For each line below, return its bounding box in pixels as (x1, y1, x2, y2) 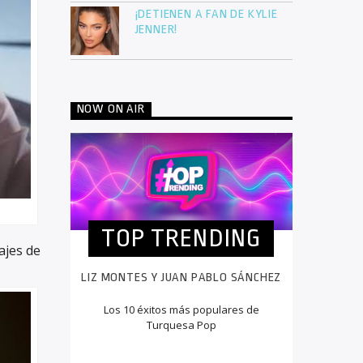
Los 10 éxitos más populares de (103, 302, 259, 318)
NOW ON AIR (76, 102, 145, 117)
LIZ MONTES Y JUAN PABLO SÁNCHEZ (81, 270, 282, 284)
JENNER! (135, 23, 178, 37)
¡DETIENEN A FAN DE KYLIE (135, 7, 278, 22)
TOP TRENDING (101, 224, 262, 253)
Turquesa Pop (146, 318, 216, 333)
